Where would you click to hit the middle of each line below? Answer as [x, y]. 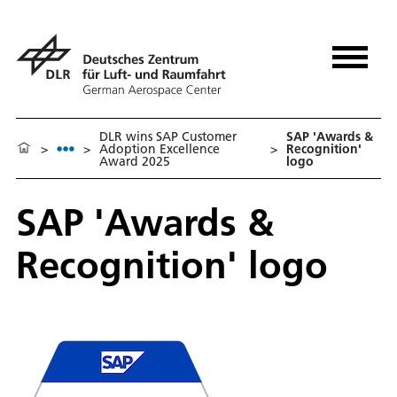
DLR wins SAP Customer [168, 136]
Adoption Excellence [160, 148]
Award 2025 [135, 161]
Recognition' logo [172, 265]
